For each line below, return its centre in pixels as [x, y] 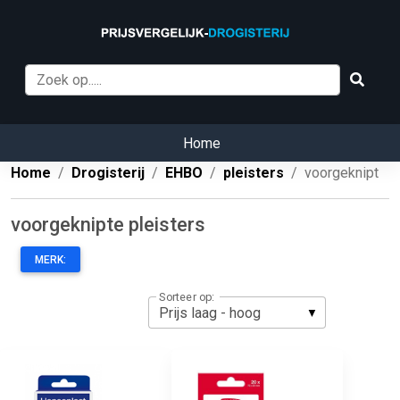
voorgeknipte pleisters [108, 225]
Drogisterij [108, 173]
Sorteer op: [187, 297]
